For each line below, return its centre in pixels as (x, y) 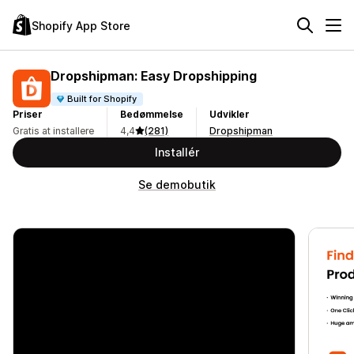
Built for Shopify (102, 98)
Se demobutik (177, 185)
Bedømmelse (152, 114)
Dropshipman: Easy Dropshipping (154, 75)
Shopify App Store (81, 25)
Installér (177, 152)
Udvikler (230, 114)
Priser (28, 114)
